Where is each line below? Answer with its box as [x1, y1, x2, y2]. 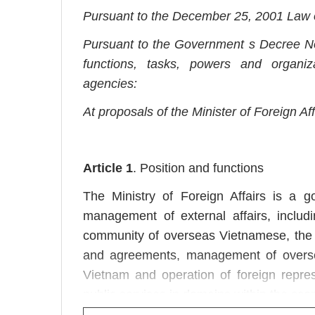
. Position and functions [133, 161, 264, 175]
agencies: [83, 77, 137, 91]
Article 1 [83, 161, 133, 175]
